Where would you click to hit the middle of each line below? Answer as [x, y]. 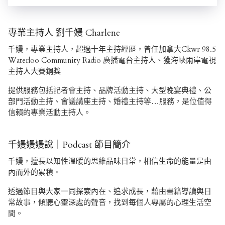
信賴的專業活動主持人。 [49, 113]
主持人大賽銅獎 [34, 72]
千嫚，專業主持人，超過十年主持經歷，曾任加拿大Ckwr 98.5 [112, 49]
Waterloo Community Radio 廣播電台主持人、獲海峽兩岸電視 [112, 61]
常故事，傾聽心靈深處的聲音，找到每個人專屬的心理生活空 [110, 203]
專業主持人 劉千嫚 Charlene [64, 33]
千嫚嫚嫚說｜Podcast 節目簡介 [69, 145]
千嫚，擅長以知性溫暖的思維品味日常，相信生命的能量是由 [110, 161]
